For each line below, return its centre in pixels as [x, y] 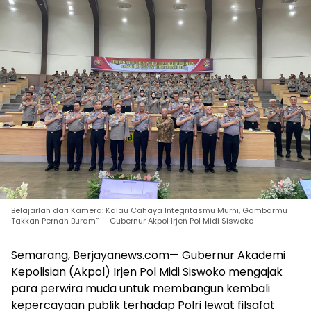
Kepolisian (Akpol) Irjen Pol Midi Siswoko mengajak [147, 272]
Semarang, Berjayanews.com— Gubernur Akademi [148, 255]
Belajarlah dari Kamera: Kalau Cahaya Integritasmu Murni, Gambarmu [149, 210]
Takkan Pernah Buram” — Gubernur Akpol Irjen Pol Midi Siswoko [132, 221]
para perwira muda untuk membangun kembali [141, 288]
